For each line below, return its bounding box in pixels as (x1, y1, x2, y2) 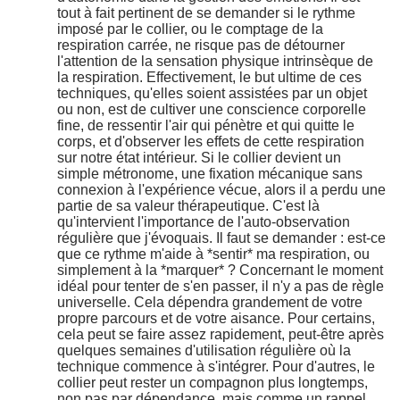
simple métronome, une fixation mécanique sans (57, 166, 362, 182)
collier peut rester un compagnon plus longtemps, (57, 375, 368, 391)
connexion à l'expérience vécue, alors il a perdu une (57, 182, 386, 198)
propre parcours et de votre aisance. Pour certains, (57, 311, 375, 327)
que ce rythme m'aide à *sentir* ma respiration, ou (57, 246, 370, 262)
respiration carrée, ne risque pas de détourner (57, 37, 345, 54)
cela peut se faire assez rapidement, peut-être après (57, 327, 384, 343)
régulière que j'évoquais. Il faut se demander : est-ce (57, 230, 386, 246)
